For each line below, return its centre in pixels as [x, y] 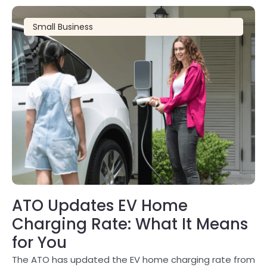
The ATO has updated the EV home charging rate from [133, 260]
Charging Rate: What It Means [130, 224]
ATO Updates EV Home [100, 206]
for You [39, 243]
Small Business [63, 27]
